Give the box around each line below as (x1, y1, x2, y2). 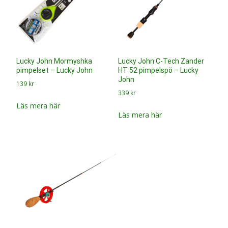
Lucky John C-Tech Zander (118, 56, 204, 65)
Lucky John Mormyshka (16, 56, 92, 65)
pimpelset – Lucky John (16, 66, 93, 74)
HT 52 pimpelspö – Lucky (118, 66, 198, 74)
